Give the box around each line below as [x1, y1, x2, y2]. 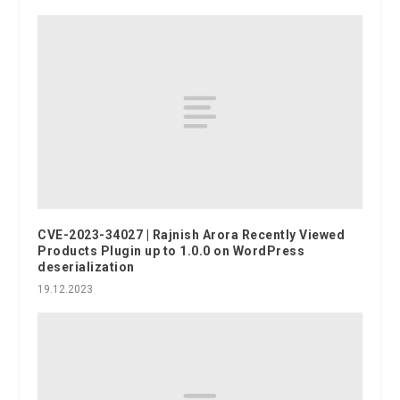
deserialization [37, 260, 135, 275]
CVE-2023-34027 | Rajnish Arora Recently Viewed [37, 228, 346, 243]
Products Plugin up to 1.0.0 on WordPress [37, 244, 305, 259]
